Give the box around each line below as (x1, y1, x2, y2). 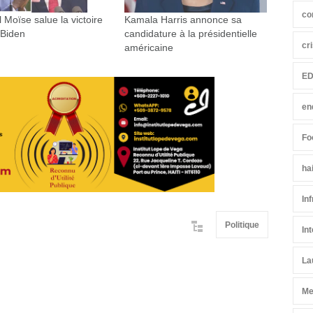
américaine (124, 42, 173, 54)
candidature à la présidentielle (124, 28, 257, 40)
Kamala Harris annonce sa (124, 14, 242, 26)
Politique (225, 220, 259, 231)
